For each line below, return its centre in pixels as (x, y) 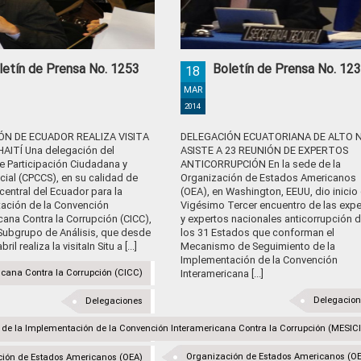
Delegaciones (114, 301)
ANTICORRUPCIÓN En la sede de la (260, 164)
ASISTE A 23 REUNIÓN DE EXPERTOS (264, 150)
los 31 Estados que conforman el (257, 232)
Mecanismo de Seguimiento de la (257, 246)
